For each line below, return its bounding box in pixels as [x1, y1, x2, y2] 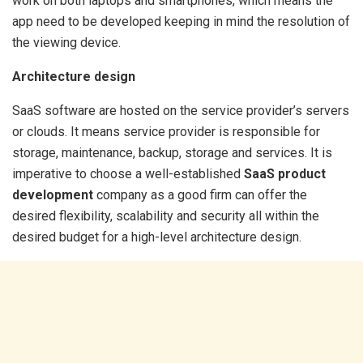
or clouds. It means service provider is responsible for [12, 124, 320, 139]
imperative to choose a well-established [12, 166, 244, 181]
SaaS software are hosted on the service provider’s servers [12, 103, 349, 118]
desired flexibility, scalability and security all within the [12, 208, 319, 224]
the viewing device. [12, 35, 124, 50]
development [12, 187, 93, 203]
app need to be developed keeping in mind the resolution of [12, 14, 350, 29]
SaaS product [244, 166, 326, 181]
